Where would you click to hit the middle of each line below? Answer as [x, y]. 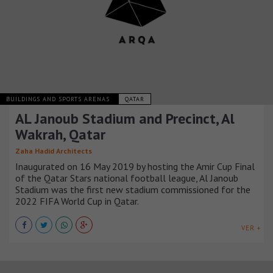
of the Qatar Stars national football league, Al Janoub [127, 178]
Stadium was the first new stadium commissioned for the [133, 189]
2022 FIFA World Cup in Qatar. [77, 201]
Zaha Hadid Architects [54, 151]
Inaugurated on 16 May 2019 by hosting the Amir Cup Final [135, 166]
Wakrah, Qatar [60, 134]
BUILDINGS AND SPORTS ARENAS [59, 99]
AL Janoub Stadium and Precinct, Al [125, 118]
